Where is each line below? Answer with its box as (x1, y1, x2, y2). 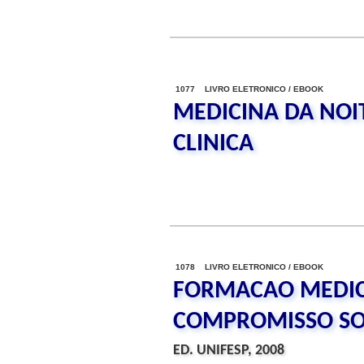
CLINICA (173, 132, 253, 157)
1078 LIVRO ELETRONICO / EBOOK (175, 262, 323, 271)
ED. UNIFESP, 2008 (173, 343, 284, 358)
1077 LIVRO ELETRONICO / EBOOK (175, 84, 323, 93)
